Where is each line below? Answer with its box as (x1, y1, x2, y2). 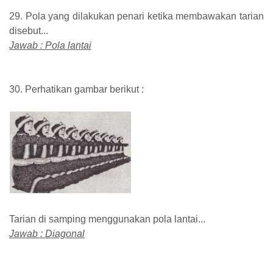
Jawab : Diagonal (9, 229, 85, 239)
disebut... (9, 26, 48, 37)
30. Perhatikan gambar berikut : (9, 84, 144, 95)
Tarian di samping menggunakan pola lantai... (9, 214, 205, 225)
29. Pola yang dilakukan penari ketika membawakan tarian (9, 11, 264, 22)
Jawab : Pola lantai (9, 40, 91, 51)
